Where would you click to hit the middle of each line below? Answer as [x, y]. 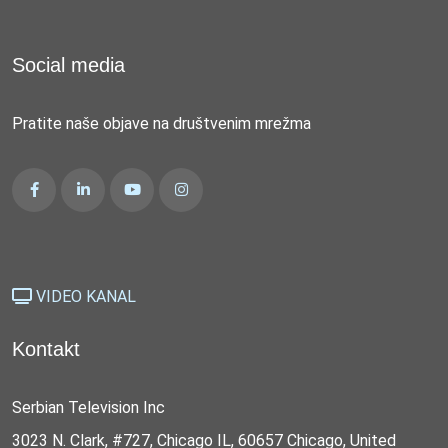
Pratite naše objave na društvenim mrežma [161, 123]
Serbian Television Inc [88, 407]
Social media [68, 64]
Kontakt [46, 348]
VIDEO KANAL [86, 296]
